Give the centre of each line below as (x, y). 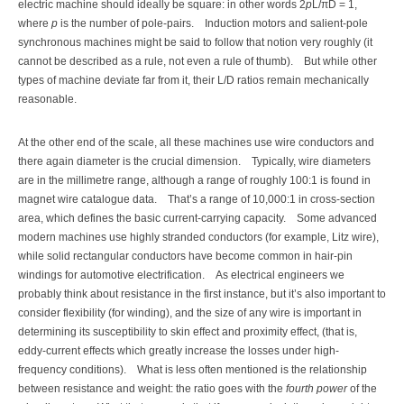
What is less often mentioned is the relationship (252, 369)
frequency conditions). (72, 369)
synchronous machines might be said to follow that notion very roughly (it (195, 43)
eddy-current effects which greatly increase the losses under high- (179, 350)
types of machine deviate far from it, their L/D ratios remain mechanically (193, 81)
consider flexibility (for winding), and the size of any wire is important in (190, 312)
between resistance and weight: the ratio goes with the (152, 388)
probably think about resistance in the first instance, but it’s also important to (202, 294)
